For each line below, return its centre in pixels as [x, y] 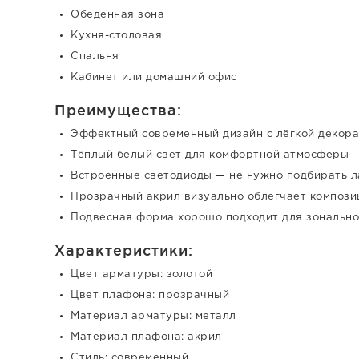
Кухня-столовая [116, 36]
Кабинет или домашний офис [154, 77]
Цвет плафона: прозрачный [150, 295]
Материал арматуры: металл [153, 316]
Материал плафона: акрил [146, 337]
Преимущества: [118, 110]
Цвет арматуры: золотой [141, 274]
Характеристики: [124, 250]
